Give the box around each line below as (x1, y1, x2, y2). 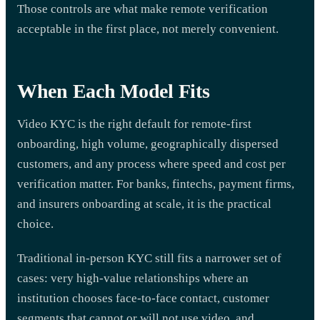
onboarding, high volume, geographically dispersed (17, 137, 279, 151)
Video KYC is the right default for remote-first (17, 117, 251, 131)
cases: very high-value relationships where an (17, 271, 249, 285)
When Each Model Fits (17, 80, 210, 102)
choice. (17, 217, 54, 231)
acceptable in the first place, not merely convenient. (17, 22, 279, 36)
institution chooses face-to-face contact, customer (17, 291, 269, 305)
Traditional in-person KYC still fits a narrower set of (17, 251, 281, 265)
